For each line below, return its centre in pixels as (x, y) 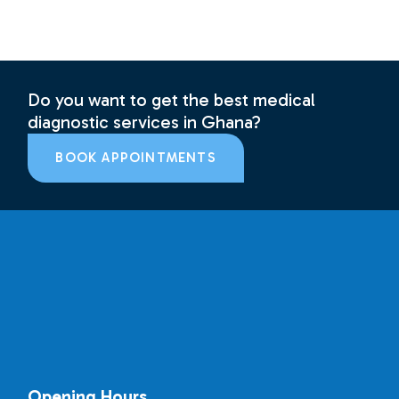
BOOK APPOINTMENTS (136, 158)
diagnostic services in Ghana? (145, 122)
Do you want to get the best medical (172, 100)
